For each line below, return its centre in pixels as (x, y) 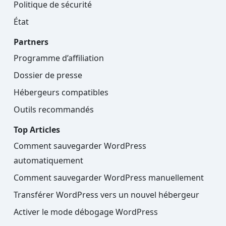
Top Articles (37, 130)
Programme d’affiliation (59, 58)
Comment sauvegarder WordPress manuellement (109, 178)
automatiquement (48, 161)
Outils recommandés (54, 110)
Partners (31, 42)
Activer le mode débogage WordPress (86, 212)
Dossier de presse (48, 75)
